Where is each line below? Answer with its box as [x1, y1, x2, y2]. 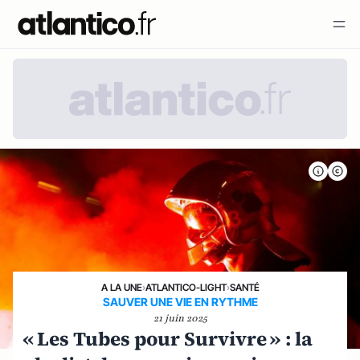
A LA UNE [100, 280, 142, 293]
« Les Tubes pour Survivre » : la [22, 325, 313, 352]
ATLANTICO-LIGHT [145, 280, 227, 293]
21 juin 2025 [153, 311, 207, 325]
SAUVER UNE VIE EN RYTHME [102, 294, 258, 309]
